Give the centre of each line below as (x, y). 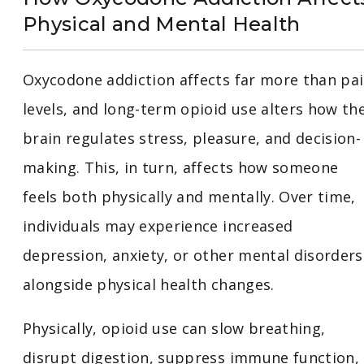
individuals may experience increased (158, 226)
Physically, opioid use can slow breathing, (174, 329)
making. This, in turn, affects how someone (181, 168)
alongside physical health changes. (149, 285)
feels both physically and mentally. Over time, (189, 197)
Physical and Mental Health (162, 24)
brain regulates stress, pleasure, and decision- (192, 139)
